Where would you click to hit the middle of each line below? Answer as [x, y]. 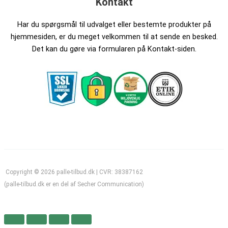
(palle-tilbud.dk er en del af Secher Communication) [74, 184]
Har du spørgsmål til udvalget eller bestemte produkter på [114, 24]
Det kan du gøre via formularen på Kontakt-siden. [114, 49]
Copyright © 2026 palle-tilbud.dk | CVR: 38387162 [74, 172]
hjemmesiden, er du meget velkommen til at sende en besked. [114, 36]
